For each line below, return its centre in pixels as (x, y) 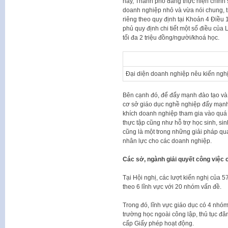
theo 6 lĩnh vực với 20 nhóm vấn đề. (172, 187)
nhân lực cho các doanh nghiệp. (167, 141)
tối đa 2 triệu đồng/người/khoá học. (171, 37)
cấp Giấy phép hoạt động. (158, 223)
